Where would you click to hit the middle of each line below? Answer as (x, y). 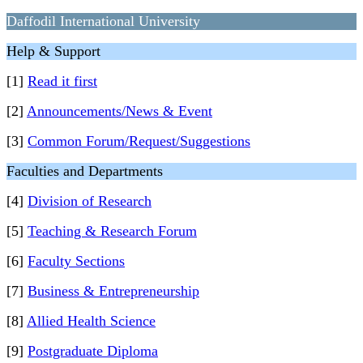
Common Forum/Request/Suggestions (139, 141)
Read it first (62, 81)
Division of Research (90, 201)
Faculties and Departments (85, 171)
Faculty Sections (76, 261)
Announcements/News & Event (120, 111)
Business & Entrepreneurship (113, 291)
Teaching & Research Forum (112, 231)
